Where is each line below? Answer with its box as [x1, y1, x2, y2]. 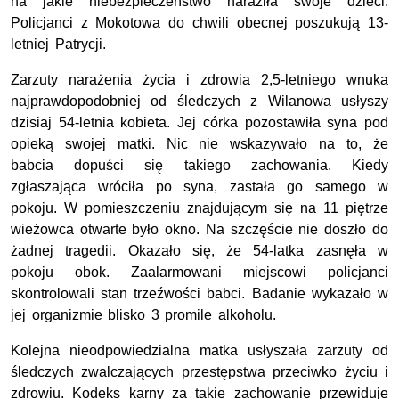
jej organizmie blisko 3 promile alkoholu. [11, 307, 276, 323]
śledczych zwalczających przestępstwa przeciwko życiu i [11, 364, 388, 380]
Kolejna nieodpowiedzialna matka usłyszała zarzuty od [11, 343, 388, 359]
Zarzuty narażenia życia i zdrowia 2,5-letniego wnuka [11, 72, 388, 88]
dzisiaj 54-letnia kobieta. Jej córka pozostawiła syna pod [11, 115, 388, 131]
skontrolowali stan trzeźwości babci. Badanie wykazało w [11, 286, 388, 302]
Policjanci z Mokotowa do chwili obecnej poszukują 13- [11, 15, 388, 31]
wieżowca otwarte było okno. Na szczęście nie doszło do [11, 222, 388, 238]
